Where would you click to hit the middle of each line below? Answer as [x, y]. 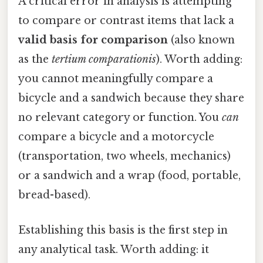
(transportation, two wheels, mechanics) [124, 156]
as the [35, 60]
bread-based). [54, 195]
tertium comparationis [104, 60]
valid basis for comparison [93, 40]
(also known [201, 40]
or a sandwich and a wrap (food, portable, [129, 176]
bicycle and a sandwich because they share [131, 98]
